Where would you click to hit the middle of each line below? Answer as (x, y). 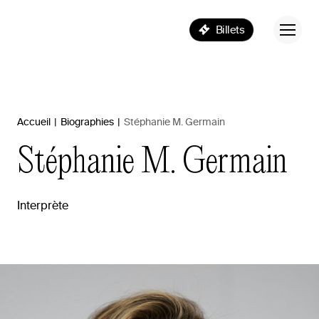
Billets (230, 30)
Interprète (43, 205)
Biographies (87, 122)
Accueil (34, 122)
